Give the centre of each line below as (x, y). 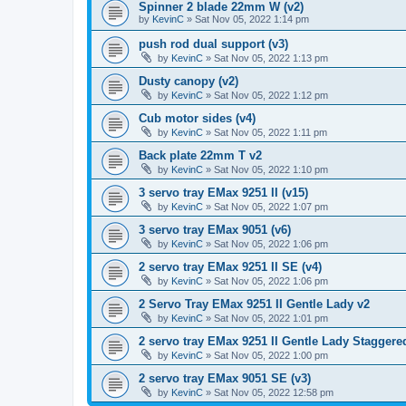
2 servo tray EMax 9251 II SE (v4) (230, 266)
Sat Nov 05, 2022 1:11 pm (271, 132)
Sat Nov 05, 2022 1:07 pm (271, 206)
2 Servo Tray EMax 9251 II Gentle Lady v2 (254, 304)
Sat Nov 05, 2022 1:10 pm (271, 169)
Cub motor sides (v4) (197, 118)
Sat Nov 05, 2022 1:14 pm (252, 19)
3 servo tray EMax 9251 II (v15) (223, 192)
